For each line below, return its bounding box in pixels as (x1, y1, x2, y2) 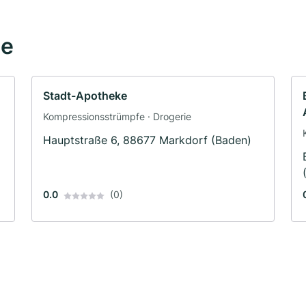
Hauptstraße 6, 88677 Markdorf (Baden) (43, 133, 251, 148)
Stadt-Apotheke (43, 89, 127, 103)
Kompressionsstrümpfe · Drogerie (43, 111, 191, 123)
